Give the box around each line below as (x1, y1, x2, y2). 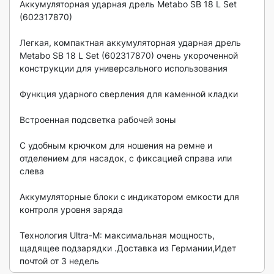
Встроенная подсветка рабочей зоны (20, 114, 176, 125)
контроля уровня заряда (20, 204, 123, 215)
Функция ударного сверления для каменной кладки (20, 89, 238, 99)
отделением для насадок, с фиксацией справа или (20, 153, 232, 163)
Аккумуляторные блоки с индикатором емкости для (20, 191, 239, 202)
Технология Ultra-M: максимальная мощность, (20, 230, 215, 240)
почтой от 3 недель (20, 256, 102, 266)
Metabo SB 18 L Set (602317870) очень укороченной (20, 50, 238, 61)
